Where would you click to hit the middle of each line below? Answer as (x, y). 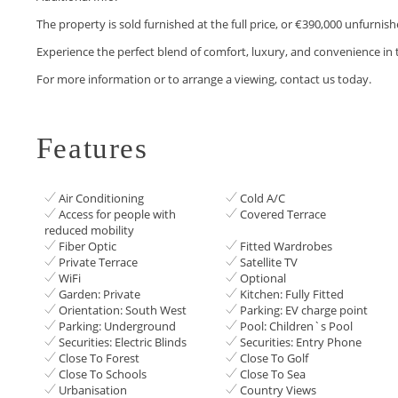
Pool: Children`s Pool (296, 326)
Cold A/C (262, 198)
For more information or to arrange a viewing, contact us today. (203, 79)
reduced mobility (90, 230)
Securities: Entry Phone (300, 342)
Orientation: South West (123, 310)
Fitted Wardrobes (286, 246)
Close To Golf (274, 358)
